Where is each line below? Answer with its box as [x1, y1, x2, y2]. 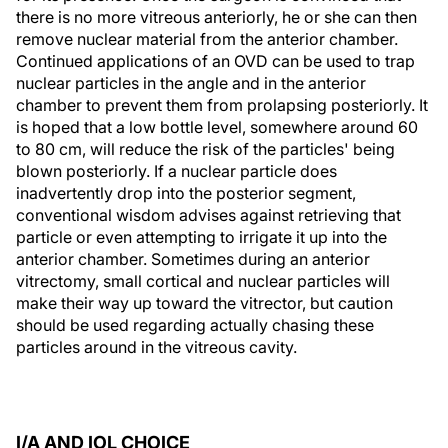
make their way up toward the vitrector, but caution [16, 293, 393, 313]
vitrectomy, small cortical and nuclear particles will [16, 271, 390, 291]
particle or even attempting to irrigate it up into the [16, 227, 387, 247]
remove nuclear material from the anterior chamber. [16, 29, 398, 49]
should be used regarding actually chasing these [16, 315, 374, 335]
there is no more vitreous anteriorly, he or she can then [16, 7, 417, 27]
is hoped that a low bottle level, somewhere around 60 [16, 117, 418, 137]
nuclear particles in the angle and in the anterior [16, 73, 366, 93]
